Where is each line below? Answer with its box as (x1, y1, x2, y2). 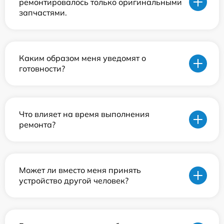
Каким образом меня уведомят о (19, 52, 146, 63)
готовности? (19, 63, 65, 73)
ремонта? (19, 119, 55, 129)
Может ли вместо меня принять (19, 164, 141, 175)
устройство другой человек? (19, 175, 128, 185)
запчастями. (19, 7, 67, 17)
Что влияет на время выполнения (19, 108, 149, 119)
